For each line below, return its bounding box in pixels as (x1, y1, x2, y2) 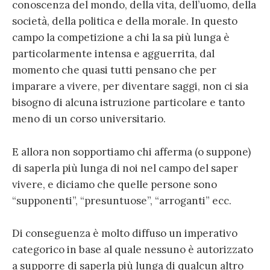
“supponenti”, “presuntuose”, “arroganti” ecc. (12, 193, 231, 207)
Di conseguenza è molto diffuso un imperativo (12, 226, 237, 240)
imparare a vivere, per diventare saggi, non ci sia (12, 80, 248, 93)
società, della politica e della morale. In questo (12, 14, 237, 28)
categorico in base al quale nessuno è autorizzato (12, 242, 253, 256)
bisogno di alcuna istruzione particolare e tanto (12, 96, 245, 110)
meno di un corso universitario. (12, 112, 166, 126)
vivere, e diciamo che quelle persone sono (12, 177, 217, 191)
